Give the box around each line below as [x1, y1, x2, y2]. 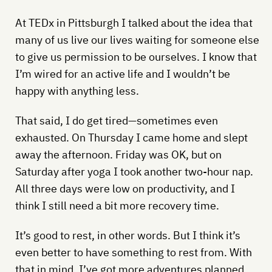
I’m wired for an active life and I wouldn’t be [15, 66, 230, 81]
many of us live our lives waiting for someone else [15, 32, 259, 47]
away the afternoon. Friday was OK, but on [15, 147, 222, 161]
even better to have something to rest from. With [15, 245, 252, 259]
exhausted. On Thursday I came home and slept [15, 130, 248, 144]
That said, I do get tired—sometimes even [15, 113, 218, 127]
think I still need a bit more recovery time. [15, 198, 219, 212]
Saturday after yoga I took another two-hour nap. [15, 164, 253, 178]
